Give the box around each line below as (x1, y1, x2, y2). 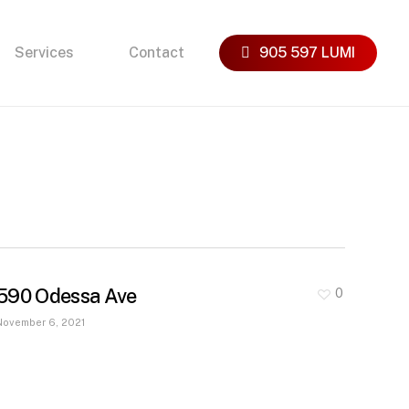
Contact (129, 44, 185, 61)
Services (15, 44, 75, 61)
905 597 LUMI (258, 44, 355, 61)
